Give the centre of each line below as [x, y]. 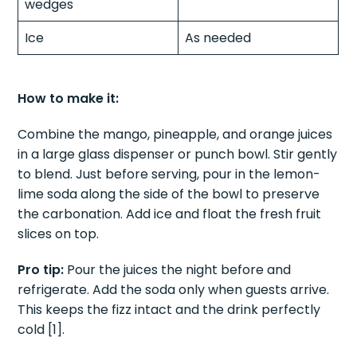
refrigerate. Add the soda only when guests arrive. [174, 290]
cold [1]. [41, 330]
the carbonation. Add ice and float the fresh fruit [170, 214]
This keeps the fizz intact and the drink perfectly [169, 310]
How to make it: [69, 99]
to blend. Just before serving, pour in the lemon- [169, 175]
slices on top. [59, 234]
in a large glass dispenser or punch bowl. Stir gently [178, 155]
